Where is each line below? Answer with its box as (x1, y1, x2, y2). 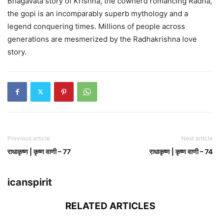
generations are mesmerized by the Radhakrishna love (7, 34, 197, 44)
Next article (181, 134, 213, 142)
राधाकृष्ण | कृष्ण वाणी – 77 (7, 147, 71, 156)
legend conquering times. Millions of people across (7, 21, 185, 31)
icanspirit (7, 176, 52, 188)
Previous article (7, 134, 50, 142)
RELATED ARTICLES (65, 200, 155, 212)
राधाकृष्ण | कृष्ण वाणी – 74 (149, 147, 213, 156)
